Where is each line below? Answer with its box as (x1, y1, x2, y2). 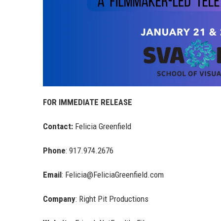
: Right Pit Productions (75, 194, 148, 204)
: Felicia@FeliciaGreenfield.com (62, 170, 164, 180)
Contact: (43, 121, 75, 132)
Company (43, 194, 75, 204)
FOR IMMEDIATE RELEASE (43, 97, 132, 108)
